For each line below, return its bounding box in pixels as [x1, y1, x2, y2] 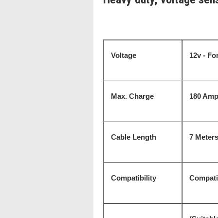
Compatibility [109, 174, 156, 182]
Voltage [109, 51, 136, 59]
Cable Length [109, 133, 156, 141]
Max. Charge [109, 92, 154, 100]
